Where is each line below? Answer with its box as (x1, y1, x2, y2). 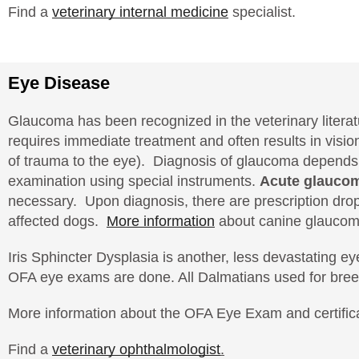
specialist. (228, 4, 296, 21)
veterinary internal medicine (52, 4, 228, 21)
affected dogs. (8, 213, 107, 230)
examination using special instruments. (8, 173, 260, 190)
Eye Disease (8, 73, 110, 94)
